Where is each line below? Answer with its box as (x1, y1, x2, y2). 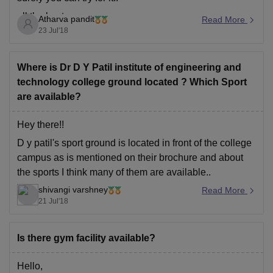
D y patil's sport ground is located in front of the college (17, 137, 252, 148)
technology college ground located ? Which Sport (17, 76, 247, 87)
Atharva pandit (38, 13, 94, 24)
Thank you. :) (17, 185, 73, 196)
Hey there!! (17, 119, 64, 130)
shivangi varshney (38, 184, 108, 194)
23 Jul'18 (38, 26, 68, 35)
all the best (17, 10, 64, 21)
